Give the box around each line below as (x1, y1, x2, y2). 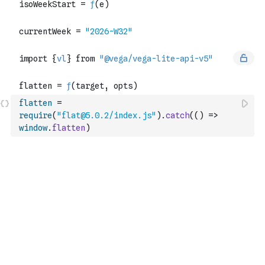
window (19, 123, 47, 132)
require (19, 111, 52, 120)
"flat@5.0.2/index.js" (57, 111, 156, 120)
